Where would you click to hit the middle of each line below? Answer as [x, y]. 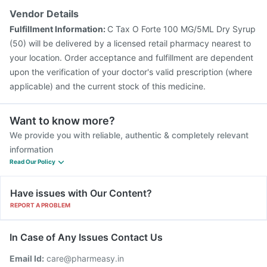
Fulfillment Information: [58, 29]
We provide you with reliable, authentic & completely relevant [129, 135]
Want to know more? [62, 121]
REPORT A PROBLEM [40, 205]
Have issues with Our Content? [81, 193]
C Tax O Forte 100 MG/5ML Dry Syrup [181, 29]
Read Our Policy [32, 162]
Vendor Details [44, 14]
